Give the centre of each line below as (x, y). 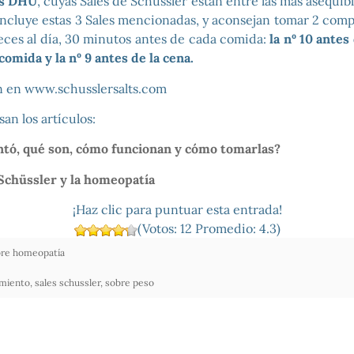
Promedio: (225, 229)
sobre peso (129, 283)
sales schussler (67, 283)
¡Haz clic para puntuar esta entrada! (177, 210)
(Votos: (158, 229)
